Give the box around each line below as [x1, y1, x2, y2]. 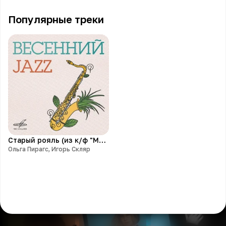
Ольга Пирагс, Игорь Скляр [8, 145, 90, 153]
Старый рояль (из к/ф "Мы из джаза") [99, 136, 106, 144]
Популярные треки [8, 13, 104, 25]
